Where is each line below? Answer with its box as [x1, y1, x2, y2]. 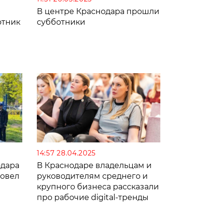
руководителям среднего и [37, 171, 148, 181]
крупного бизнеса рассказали [37, 182, 159, 192]
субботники [37, 17, 85, 27]
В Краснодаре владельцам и [37, 161, 152, 170]
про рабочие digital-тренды [37, 193, 149, 202]
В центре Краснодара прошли [37, 6, 159, 16]
